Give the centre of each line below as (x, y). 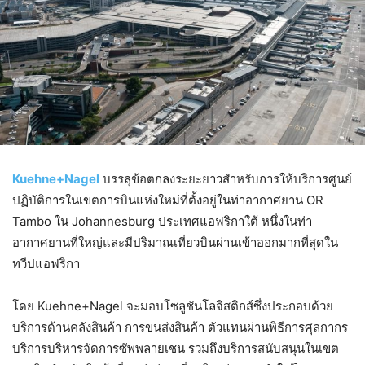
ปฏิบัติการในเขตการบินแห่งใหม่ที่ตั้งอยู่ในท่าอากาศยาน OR (168, 200)
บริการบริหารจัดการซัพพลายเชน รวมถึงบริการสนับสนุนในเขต (176, 348)
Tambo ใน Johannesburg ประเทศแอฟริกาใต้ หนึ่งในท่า (162, 221)
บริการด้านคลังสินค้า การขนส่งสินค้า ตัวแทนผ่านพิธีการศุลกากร (180, 327)
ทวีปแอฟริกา (46, 263)
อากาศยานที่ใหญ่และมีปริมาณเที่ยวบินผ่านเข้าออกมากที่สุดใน (175, 242)
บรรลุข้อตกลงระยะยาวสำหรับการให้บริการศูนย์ (227, 178)
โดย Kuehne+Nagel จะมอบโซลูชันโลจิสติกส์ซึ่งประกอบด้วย (173, 306)
